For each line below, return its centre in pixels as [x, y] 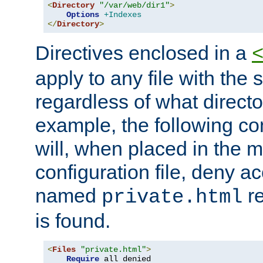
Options [83, 15]
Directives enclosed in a [144, 53]
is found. [73, 221]
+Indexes [123, 15]
